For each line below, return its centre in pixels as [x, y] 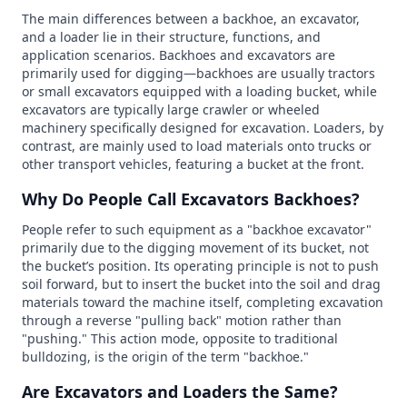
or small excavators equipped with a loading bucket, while [199, 91]
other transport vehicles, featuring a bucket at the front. [193, 164]
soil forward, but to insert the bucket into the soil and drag [201, 283]
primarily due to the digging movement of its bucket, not [195, 247]
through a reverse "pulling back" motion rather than [182, 320]
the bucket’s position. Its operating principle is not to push [200, 265]
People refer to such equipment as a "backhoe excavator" [197, 229]
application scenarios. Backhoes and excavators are [179, 55]
